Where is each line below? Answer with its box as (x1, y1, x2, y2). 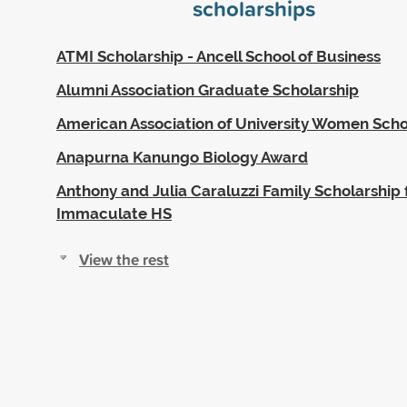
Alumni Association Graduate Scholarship (56, 80, 359, 99)
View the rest (79, 247, 169, 271)
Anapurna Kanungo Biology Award (56, 147, 308, 166)
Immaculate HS (56, 203, 172, 223)
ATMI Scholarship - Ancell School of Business (56, 46, 381, 65)
